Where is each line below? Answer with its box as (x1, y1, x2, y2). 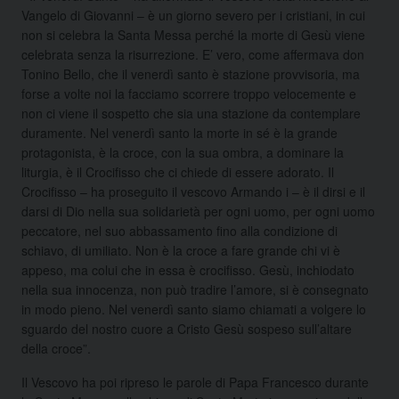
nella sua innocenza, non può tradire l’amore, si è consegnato (21, 280, 369, 298)
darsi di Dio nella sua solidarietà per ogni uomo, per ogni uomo (21, 201, 375, 220)
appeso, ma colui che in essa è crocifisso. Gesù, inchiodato (21, 260, 354, 279)
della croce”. (21, 338, 91, 357)
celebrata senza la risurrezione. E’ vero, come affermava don (21, 45, 364, 63)
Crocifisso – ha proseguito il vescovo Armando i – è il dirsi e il (21, 182, 365, 200)
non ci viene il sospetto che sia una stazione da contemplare (21, 103, 361, 122)
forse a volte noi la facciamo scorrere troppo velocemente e (21, 84, 356, 102)
